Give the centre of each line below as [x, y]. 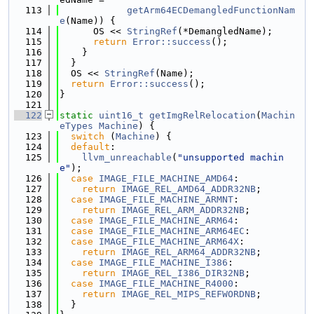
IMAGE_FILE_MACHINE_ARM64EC [172, 231]
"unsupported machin [231, 157]
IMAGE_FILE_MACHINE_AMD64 [166, 178]
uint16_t [121, 115]
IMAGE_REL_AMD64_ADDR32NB [189, 189]
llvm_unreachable [127, 157]
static [76, 115]
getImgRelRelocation [203, 115]
